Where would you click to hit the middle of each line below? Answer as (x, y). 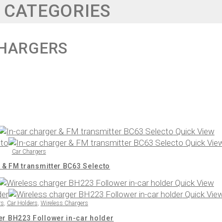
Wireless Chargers (64, 203)
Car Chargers (29, 151)
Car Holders (22, 203)
